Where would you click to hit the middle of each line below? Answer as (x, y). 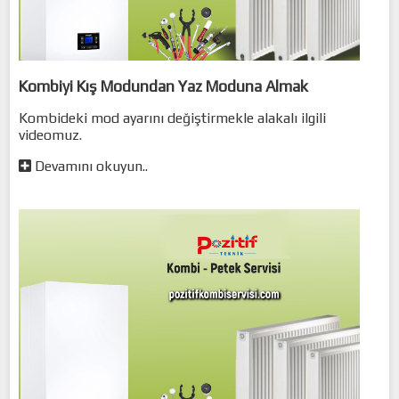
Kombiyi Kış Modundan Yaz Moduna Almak (164, 86)
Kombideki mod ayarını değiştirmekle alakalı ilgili (173, 118)
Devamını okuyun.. (90, 166)
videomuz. (51, 134)
